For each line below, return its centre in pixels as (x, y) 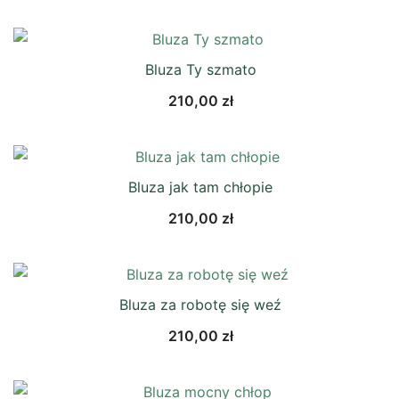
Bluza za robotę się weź (200, 305)
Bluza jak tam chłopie (200, 187)
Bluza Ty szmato (200, 69)
